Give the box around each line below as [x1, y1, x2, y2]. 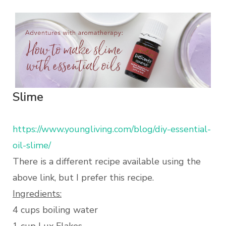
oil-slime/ [13, 139, 51, 152]
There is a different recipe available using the [13, 155, 201, 168]
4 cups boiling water [13, 204, 98, 216]
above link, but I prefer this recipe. [13, 172, 154, 184]
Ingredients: [13, 188, 62, 200]
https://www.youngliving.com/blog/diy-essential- [13, 123, 211, 136]
